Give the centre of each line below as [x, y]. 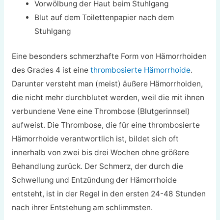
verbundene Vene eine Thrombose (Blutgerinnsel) [101, 111]
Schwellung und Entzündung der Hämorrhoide [94, 180]
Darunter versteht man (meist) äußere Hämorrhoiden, [107, 84]
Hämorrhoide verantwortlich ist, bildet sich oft [95, 139]
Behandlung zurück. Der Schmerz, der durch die [97, 166]
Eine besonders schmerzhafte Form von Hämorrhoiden [109, 56]
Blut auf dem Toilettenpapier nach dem [104, 17]
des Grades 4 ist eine [51, 70]
